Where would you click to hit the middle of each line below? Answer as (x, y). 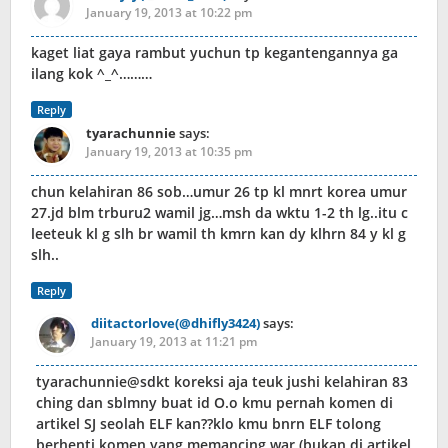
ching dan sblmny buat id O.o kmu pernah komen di (214, 403)
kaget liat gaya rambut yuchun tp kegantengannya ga (214, 53)
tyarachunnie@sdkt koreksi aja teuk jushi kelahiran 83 (222, 382)
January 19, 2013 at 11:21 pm (174, 342)
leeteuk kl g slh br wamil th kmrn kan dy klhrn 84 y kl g (218, 234)
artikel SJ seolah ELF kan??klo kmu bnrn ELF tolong (208, 424)
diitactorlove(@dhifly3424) (175, 323)
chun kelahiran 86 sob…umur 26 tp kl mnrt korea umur (219, 192)
